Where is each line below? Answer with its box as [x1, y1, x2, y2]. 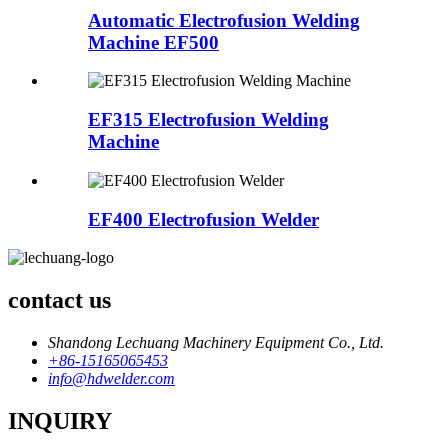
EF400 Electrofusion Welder [88, 208, 319, 230]
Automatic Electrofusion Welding [88, 9, 360, 31]
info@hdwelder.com [48, 370, 175, 388]
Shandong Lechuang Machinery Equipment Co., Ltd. [48, 334, 384, 352]
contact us [8, 287, 111, 314]
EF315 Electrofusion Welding [88, 109, 329, 131]
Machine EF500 [88, 31, 219, 53]
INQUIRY [8, 407, 112, 434]
